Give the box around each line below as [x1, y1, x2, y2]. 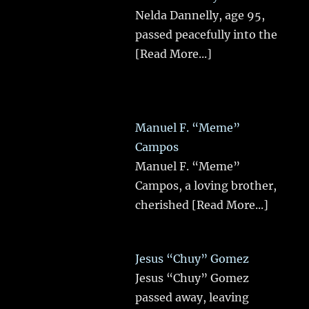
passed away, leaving [135, 290, 250, 305]
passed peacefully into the [135, 27, 278, 41]
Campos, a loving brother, [135, 178, 277, 192]
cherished [135, 197, 192, 212]
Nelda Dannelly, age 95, [135, 8, 266, 22]
